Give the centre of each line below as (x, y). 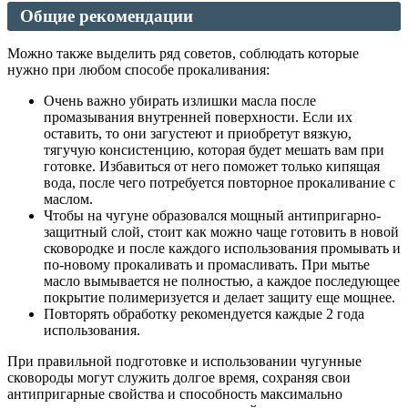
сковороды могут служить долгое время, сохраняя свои (179, 378)
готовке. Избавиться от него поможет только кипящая (212, 167)
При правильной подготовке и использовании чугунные (184, 362)
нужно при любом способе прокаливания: (138, 70)
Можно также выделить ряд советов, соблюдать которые (183, 54)
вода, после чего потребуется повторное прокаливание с (219, 183)
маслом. (68, 199)
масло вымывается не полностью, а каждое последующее (222, 281)
